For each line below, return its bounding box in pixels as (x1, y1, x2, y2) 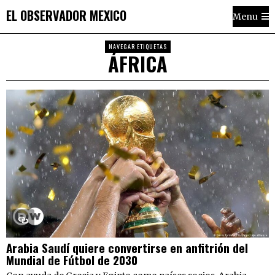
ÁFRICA (107, 49, 168, 78)
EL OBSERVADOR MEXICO (6, 6, 126, 25)
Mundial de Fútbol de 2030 (6, 250, 137, 268)
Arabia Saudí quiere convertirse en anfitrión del (6, 238, 248, 256)
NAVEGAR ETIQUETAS (108, 42, 167, 51)
